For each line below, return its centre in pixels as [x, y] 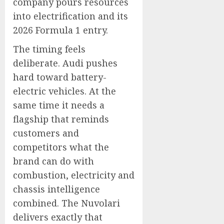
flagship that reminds [61, 119]
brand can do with [53, 161]
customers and [46, 133]
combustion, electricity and [74, 175]
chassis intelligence [56, 189]
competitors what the [61, 147]
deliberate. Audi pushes [65, 63]
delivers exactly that [58, 217]
